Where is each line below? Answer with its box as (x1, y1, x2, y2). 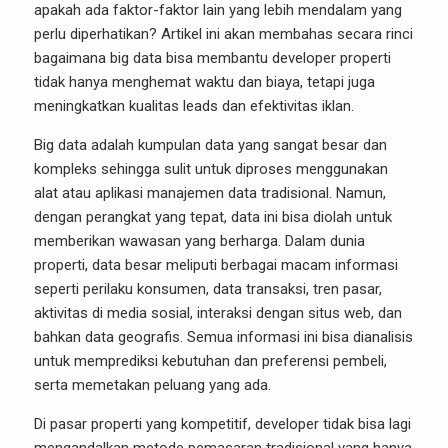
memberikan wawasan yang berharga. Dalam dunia (34, 232, 365, 250)
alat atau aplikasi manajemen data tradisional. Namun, (34, 184, 386, 202)
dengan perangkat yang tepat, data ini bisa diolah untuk (34, 208, 392, 226)
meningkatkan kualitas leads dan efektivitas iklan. (34, 97, 354, 115)
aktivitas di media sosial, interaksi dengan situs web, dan (34, 304, 402, 322)
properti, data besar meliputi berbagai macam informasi (34, 256, 398, 274)
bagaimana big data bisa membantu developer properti (34, 49, 391, 67)
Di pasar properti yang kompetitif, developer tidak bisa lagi (34, 415, 411, 433)
